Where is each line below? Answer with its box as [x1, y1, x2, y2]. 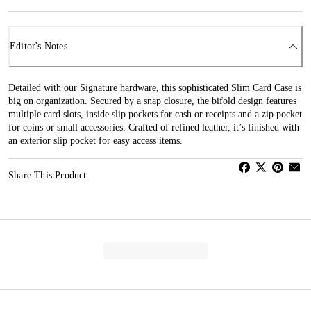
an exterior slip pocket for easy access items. [8, 135, 183, 146]
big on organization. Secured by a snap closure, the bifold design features [8, 95, 296, 106]
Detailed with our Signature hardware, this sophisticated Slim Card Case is [8, 82, 301, 93]
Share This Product [8, 169, 87, 180]
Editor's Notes [10, 41, 67, 52]
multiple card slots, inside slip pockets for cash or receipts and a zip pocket [8, 108, 302, 119]
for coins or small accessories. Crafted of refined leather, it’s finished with [8, 121, 299, 133]
